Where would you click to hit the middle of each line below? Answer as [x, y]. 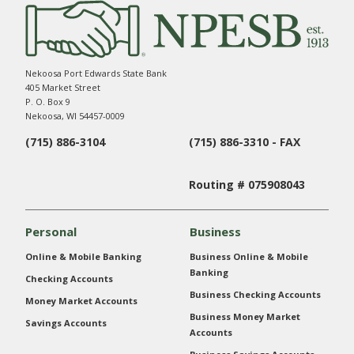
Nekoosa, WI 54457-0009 [75, 116]
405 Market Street [63, 88]
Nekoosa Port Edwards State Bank [96, 73]
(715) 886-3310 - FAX [245, 142]
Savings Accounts [66, 323]
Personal [51, 232]
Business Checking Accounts [255, 295]
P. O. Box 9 [48, 102]
